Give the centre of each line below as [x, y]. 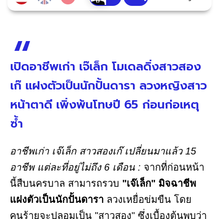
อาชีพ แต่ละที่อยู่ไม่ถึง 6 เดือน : [75, 167]
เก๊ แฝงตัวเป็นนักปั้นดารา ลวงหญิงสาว [109, 86]
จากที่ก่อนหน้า [173, 167]
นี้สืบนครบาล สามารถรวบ [66, 184]
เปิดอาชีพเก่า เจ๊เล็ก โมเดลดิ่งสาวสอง [106, 67]
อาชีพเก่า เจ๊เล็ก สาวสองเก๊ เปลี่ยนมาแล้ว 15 [103, 151]
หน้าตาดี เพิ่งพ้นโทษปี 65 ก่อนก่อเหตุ [105, 105]
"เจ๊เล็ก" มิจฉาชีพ [159, 184]
